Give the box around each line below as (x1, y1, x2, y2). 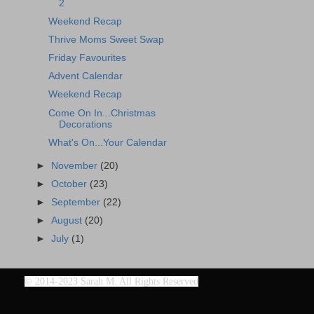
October (51, 178, 90, 189)
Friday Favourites (48, 53, 126, 64)
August (51, 214, 86, 226)
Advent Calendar (48, 71, 123, 82)
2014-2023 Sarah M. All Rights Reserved (35, 275, 198, 287)
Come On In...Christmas (48, 107, 156, 118)
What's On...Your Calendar (48, 137, 167, 148)
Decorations (58, 118, 112, 130)
